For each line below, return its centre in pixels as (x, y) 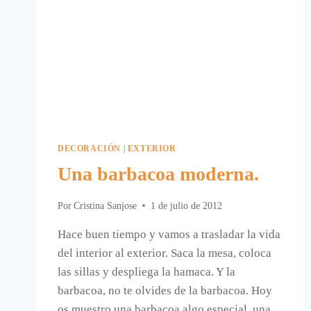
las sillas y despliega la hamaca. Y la (146, 271)
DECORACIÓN (89, 149)
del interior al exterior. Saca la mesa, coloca (165, 253)
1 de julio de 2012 (187, 205)
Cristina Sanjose (106, 205)
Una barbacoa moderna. (158, 174)
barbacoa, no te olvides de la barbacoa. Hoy (165, 290)
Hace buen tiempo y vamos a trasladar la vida (169, 234)
